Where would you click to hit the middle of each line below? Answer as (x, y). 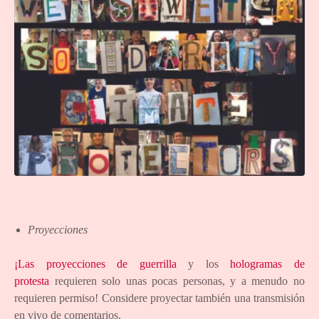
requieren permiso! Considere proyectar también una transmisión (159, 298)
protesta (32, 281)
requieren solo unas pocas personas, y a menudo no (177, 281)
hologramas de (268, 263)
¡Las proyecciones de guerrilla (95, 263)
